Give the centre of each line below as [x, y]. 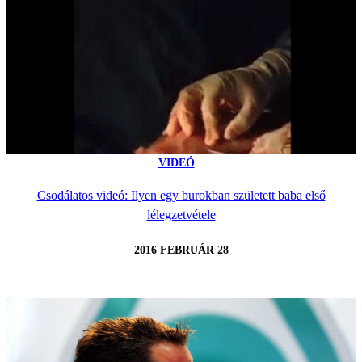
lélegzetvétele [181, 214]
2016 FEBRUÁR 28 [181, 250]
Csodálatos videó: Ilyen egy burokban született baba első [181, 195]
